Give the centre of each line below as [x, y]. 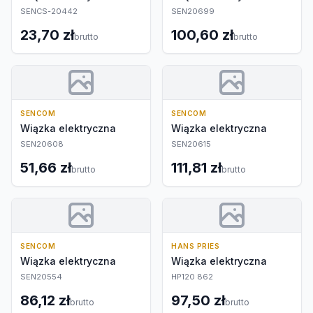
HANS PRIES [195, 246]
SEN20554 [41, 277]
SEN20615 [191, 144]
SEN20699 [193, 11]
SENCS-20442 [49, 11]
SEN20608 [42, 144]
